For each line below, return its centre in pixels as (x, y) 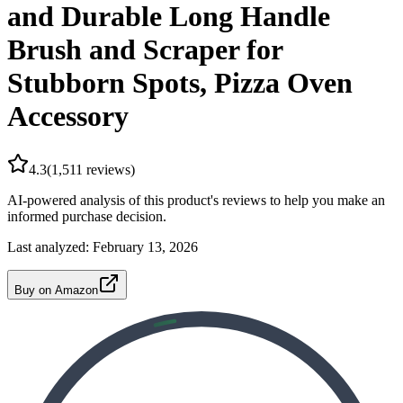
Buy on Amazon (56, 290)
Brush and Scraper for (145, 50)
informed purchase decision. (87, 216)
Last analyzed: (50, 246)
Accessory (68, 116)
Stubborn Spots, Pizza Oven (180, 83)
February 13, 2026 (145, 246)
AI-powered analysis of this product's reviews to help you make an (196, 200)
